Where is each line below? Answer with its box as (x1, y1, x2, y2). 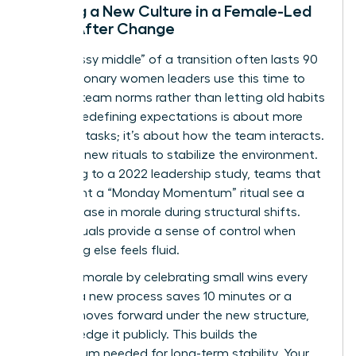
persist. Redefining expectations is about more (29, 110, 303, 124)
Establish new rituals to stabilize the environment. (29, 149, 318, 162)
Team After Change (29, 21, 175, 37)
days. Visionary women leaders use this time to (29, 72, 305, 86)
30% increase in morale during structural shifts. (29, 206, 300, 219)
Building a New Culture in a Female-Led (29, 3, 311, 20)
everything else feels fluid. (29, 244, 180, 257)
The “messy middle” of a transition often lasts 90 (29, 53, 318, 67)
